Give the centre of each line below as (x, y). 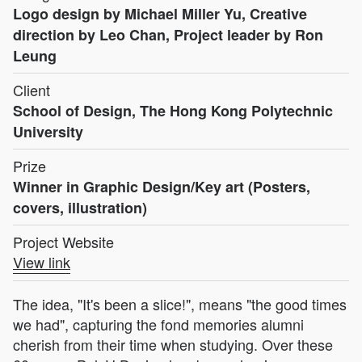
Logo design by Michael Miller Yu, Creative (160, 13)
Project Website (63, 241)
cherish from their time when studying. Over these (173, 344)
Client (32, 89)
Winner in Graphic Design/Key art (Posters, (162, 186)
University (48, 131)
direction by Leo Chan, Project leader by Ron (168, 34)
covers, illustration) (80, 207)
